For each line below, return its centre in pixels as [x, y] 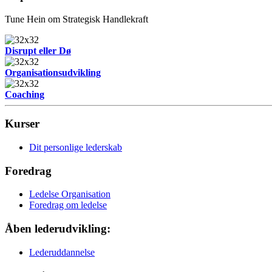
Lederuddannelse [62, 252]
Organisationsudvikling [53, 72]
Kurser [22, 124]
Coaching [25, 94]
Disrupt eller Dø [38, 50]
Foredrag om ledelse [68, 205]
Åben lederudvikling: [58, 229]
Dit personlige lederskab [76, 147]
